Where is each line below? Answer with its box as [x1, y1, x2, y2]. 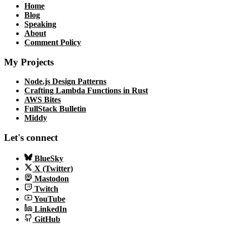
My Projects [4, 56, 54, 67]
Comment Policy [24, 37, 81, 47]
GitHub [34, 214, 60, 223]
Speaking [24, 19, 56, 28]
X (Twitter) [34, 164, 73, 173]
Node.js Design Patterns [24, 77, 106, 86]
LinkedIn [34, 204, 67, 213]
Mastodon [34, 174, 69, 183]
